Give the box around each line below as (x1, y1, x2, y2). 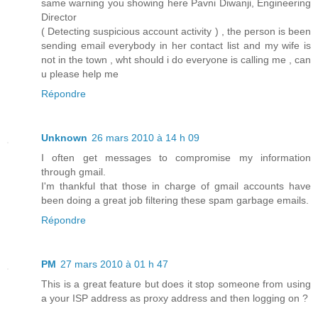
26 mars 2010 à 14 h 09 (92, 132, 199, 144)
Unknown (41, 132, 87, 144)
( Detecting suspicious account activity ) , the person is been (41, 26, 311, 38)
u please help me (41, 68, 119, 80)
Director (41, 11, 77, 23)
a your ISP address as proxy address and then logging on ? (41, 292, 308, 305)
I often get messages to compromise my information (41, 152, 311, 164)
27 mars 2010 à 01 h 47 (60, 258, 168, 270)
